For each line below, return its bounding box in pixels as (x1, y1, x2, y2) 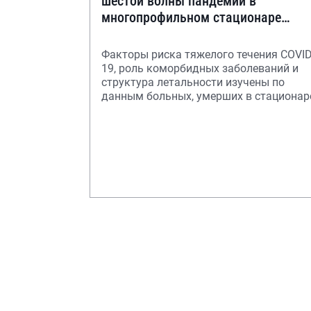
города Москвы (101, 26, 192, 42)
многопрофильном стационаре (101, 9, 281, 26)
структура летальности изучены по (101, 76, 285, 89)
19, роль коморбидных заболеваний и (101, 62, 299, 75)
